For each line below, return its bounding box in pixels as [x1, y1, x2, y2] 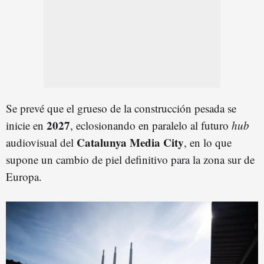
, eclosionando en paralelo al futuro [70, 117, 232, 133]
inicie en [6, 117, 47, 133]
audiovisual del [6, 134, 77, 150]
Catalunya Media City [77, 134, 184, 150]
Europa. [6, 169, 42, 184]
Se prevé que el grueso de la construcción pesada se [6, 100, 236, 115]
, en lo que [184, 134, 232, 150]
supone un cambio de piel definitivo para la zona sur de [6, 151, 255, 167]
